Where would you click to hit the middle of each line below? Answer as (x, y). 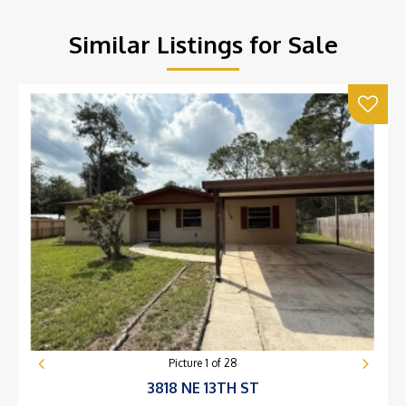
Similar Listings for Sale (203, 43)
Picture (187, 363)
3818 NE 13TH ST (203, 388)
